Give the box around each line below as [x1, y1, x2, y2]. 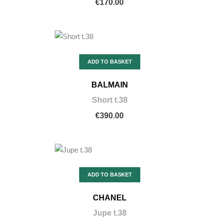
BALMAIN [91, 80, 128, 89]
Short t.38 [91, 95, 128, 104]
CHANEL [92, 194, 127, 202]
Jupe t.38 [92, 209, 127, 218]
